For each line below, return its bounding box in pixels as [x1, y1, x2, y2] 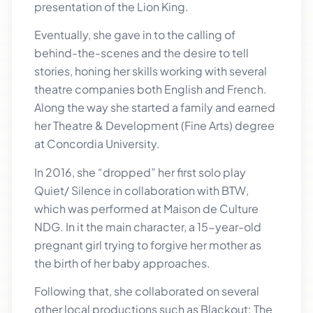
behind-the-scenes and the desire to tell [34, 45, 249, 61]
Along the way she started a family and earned [34, 100, 275, 115]
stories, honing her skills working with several [34, 64, 267, 79]
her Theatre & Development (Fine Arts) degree [34, 118, 275, 133]
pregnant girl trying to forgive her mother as [34, 237, 261, 252]
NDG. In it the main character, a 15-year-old [34, 219, 261, 234]
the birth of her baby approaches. [34, 255, 210, 270]
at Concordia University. [34, 136, 160, 152]
